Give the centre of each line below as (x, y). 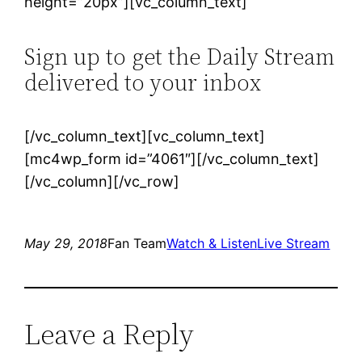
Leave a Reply (109, 335)
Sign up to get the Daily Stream (180, 57)
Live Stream (294, 244)
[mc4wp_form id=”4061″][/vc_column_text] (172, 159)
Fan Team (137, 244)
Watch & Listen (212, 244)
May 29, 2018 (66, 244)
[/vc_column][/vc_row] (102, 182)
